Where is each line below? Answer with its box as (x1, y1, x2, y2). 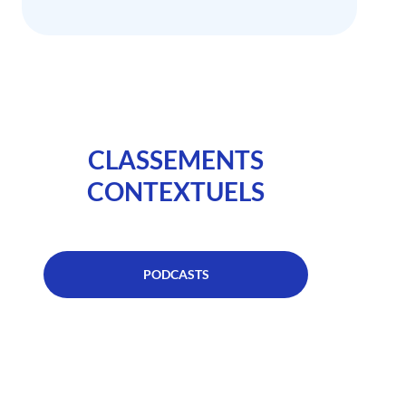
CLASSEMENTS (88, 143, 264, 175)
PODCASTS (142, 266, 209, 282)
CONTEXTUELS (87, 175, 265, 207)
